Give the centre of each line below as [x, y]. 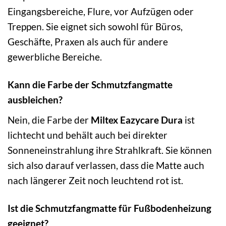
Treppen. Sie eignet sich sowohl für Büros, [95, 27]
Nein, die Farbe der [49, 120]
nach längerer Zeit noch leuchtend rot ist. [95, 180]
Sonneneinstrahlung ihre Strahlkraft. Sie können [110, 150]
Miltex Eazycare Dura [137, 120]
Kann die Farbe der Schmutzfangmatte [90, 85]
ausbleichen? [35, 100]
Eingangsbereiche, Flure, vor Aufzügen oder [101, 12]
